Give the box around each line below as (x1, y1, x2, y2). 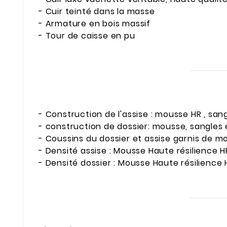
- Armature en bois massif (39, 18, 150, 30)
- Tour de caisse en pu (39, 30, 135, 42)
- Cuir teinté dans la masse (39, 6, 155, 18)
